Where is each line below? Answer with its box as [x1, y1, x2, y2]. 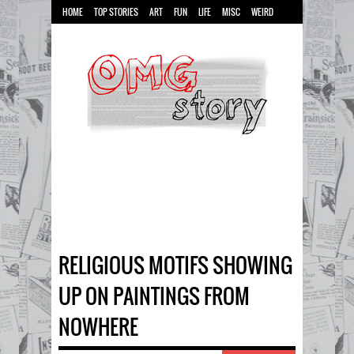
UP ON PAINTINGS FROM [58, 281, 250, 311]
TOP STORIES [94, 6, 138, 18]
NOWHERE [58, 311, 138, 342]
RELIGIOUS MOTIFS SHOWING [58, 250, 292, 281]
